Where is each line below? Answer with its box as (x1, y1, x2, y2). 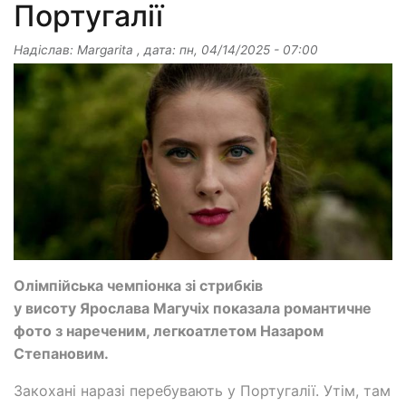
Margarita (77, 43, 133, 57)
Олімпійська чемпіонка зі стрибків (14, 275, 263, 295)
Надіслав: (14, 43, 77, 57)
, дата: (133, 43, 179, 57)
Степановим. (14, 343, 109, 362)
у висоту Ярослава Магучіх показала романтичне (14, 298, 372, 317)
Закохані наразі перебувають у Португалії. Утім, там (14, 381, 391, 400)
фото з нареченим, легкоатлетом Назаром (14, 321, 324, 340)
